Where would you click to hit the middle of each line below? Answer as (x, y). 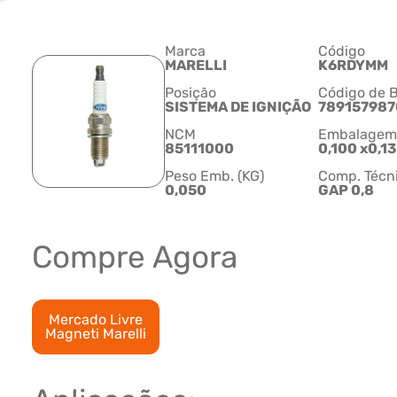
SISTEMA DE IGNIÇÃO (238, 107)
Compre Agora (135, 257)
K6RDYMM (353, 66)
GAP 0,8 (346, 191)
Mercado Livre (96, 320)
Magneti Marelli (96, 334)
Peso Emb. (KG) (214, 176)
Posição (191, 93)
